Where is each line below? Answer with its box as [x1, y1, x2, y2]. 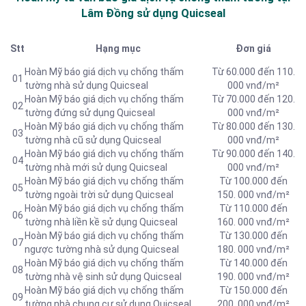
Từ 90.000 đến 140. [212, 148, 295, 160]
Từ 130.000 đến [219, 230, 288, 242]
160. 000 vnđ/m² [217, 217, 290, 228]
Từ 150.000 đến [219, 285, 288, 296]
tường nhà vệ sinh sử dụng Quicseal [25, 271, 182, 283]
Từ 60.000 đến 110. [212, 66, 295, 78]
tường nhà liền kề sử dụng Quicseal [25, 217, 178, 228]
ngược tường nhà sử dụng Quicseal [25, 244, 179, 255]
